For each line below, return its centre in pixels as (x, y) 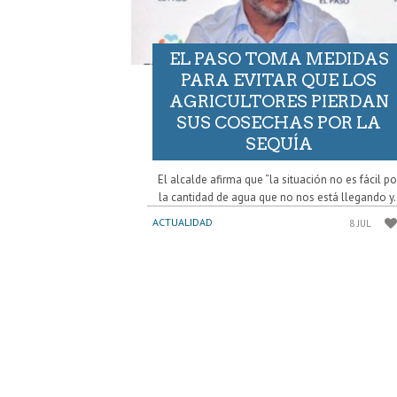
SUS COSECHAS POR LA (279, 122)
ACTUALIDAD (183, 222)
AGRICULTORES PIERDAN (279, 101)
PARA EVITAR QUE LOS (279, 80)
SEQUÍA (279, 144)
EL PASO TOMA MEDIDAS (279, 58)
